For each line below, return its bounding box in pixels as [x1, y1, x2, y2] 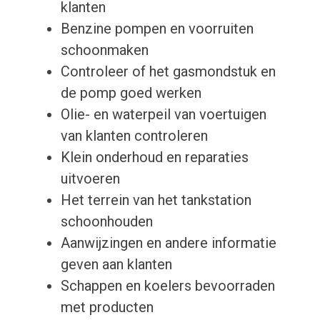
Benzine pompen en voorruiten [60, 20, 254, 38]
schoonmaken [60, 41, 149, 59]
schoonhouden [60, 213, 153, 231]
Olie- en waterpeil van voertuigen [60, 106, 266, 124]
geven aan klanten [60, 256, 172, 274]
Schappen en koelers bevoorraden [60, 277, 275, 295]
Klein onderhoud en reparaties [60, 149, 249, 166]
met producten [60, 299, 154, 316]
